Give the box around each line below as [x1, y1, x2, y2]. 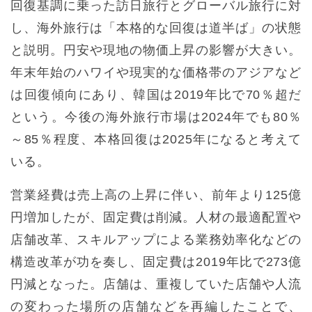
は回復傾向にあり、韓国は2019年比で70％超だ [10, 87, 302, 102]
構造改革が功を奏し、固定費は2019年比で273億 [10, 254, 302, 269]
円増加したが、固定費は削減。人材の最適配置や [10, 210, 302, 224]
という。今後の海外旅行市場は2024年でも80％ [10, 109, 302, 124]
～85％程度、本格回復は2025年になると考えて [10, 132, 302, 146]
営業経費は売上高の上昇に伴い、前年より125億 [10, 187, 302, 202]
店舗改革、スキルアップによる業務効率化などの [10, 232, 302, 247]
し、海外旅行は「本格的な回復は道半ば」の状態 [10, 20, 302, 35]
